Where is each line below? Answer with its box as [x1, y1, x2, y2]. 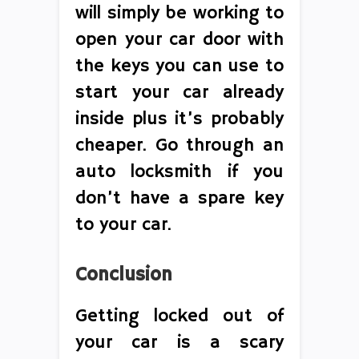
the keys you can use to [75, 54, 284, 78]
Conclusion [75, 262, 172, 287]
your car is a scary [75, 331, 284, 354]
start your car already [75, 81, 284, 104]
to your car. [75, 213, 171, 236]
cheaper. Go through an [75, 134, 284, 157]
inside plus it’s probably [75, 107, 284, 131]
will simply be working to [75, 2, 284, 25]
